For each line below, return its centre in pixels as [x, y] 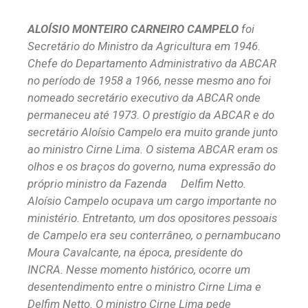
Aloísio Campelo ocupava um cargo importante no [152, 201]
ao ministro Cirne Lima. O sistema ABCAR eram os [153, 150]
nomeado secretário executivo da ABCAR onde [144, 98]
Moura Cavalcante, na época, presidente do [135, 253]
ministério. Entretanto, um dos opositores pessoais [152, 218]
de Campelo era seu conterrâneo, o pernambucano [154, 235]
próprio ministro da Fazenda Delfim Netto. [137, 184]
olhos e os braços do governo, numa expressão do [152, 167]
